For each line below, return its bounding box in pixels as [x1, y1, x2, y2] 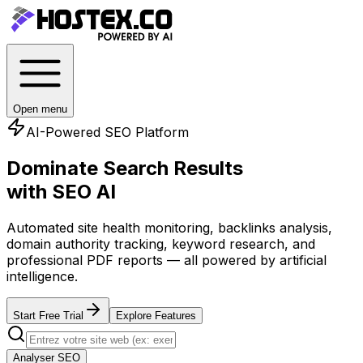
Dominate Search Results [6, 156, 243, 180]
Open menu [13, 103, 67, 115]
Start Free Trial [13, 309, 83, 322]
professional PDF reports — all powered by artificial [6, 251, 327, 268]
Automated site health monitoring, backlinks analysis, [6, 219, 332, 236]
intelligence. [6, 267, 78, 284]
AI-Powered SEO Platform [26, 124, 189, 140]
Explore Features [116, 309, 196, 322]
